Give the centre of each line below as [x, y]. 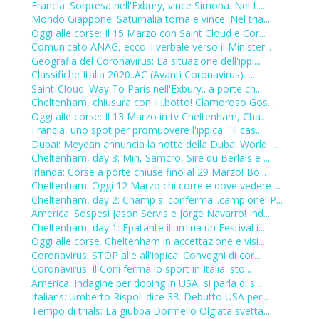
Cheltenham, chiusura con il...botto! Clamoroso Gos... [152, 103]
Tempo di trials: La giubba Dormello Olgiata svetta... [150, 310]
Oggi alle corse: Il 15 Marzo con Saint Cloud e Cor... [148, 33]
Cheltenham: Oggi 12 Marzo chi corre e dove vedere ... [156, 186]
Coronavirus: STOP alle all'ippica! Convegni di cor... [146, 255]
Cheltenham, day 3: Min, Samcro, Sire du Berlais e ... [150, 158]
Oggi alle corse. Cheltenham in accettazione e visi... [148, 241]
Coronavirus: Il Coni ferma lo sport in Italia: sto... [141, 269]
